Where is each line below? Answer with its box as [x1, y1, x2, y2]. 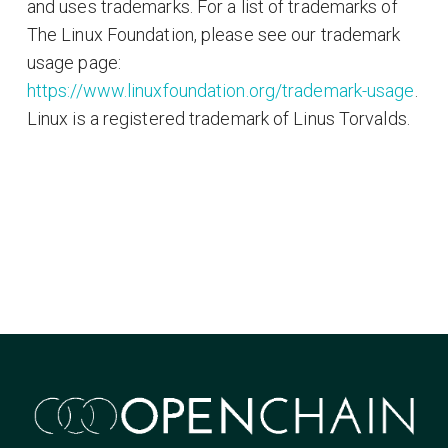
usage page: [26, 51, 121, 73]
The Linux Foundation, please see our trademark [26, 23, 401, 45]
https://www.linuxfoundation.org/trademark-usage [26, 79, 415, 101]
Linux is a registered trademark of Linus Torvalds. [26, 107, 410, 129]
